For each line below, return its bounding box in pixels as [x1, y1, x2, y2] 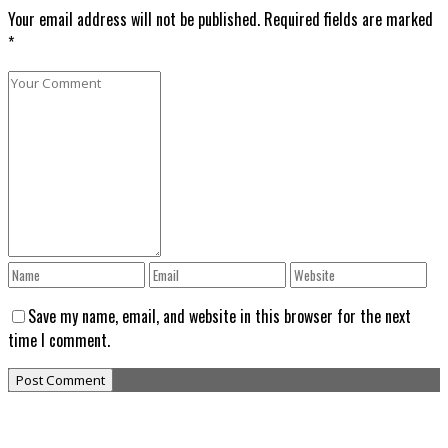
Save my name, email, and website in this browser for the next [28, 304, 411, 329]
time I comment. [8, 328, 110, 353]
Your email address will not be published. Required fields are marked [8, 7, 433, 32]
